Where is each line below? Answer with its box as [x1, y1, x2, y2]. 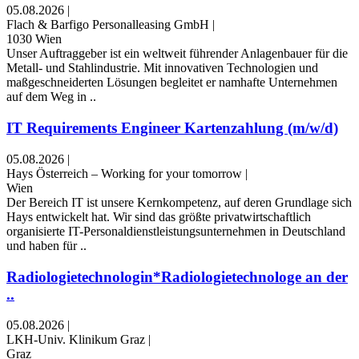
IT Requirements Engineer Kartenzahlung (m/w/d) [6, 119, 338, 137]
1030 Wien [6, 32, 62, 46]
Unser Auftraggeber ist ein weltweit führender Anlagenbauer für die [6, 46, 348, 61]
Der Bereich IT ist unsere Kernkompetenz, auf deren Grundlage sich [6, 195, 352, 209]
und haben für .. [6, 238, 87, 252]
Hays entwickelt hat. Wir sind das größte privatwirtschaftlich [6, 209, 311, 224]
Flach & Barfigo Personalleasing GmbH [6, 18, 209, 32]
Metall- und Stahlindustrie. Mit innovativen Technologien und [6, 61, 318, 75]
